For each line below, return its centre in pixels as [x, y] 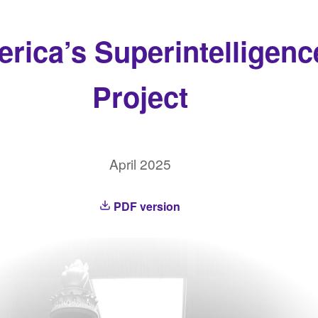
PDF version [146, 206]
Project [140, 96]
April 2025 [140, 164]
